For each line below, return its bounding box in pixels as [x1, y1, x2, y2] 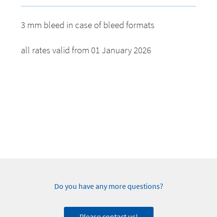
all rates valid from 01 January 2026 [21, 45, 152, 56]
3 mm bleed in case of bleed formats [21, 19, 155, 31]
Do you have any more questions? [54, 181, 163, 191]
